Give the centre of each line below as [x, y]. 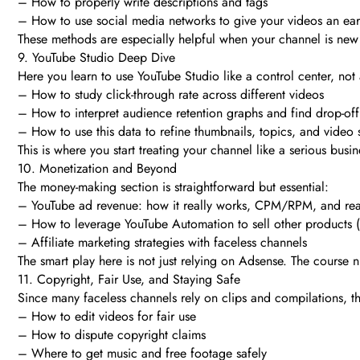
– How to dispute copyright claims [112, 335]
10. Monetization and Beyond [97, 169]
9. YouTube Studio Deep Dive [96, 58]
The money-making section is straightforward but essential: [173, 187]
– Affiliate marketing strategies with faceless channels [162, 243]
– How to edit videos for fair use [107, 317]
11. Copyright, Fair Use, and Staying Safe [129, 280]
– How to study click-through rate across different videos [171, 95]
